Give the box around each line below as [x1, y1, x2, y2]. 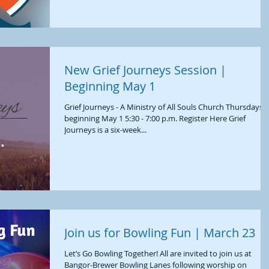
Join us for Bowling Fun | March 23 [64, 225, 255, 241]
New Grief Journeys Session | [64, 61, 226, 78]
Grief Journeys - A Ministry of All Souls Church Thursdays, [64, 101, 265, 112]
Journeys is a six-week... [64, 124, 147, 135]
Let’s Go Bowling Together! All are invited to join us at [64, 248, 252, 259]
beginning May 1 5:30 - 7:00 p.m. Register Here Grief [64, 112, 246, 124]
